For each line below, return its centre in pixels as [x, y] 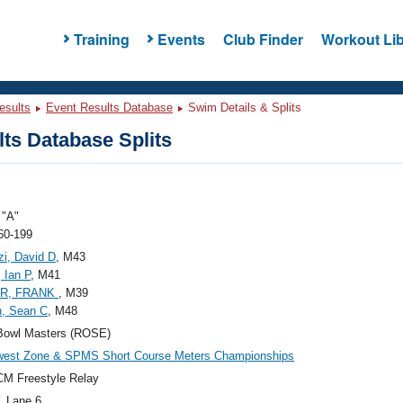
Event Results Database [109, 107]
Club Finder [263, 39]
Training [101, 39]
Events [181, 39]
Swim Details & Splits [243, 107]
